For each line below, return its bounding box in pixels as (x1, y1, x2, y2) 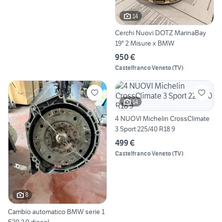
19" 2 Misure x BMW (115, 39, 174, 48)
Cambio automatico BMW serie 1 (8, 207, 105, 216)
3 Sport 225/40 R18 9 (115, 124, 175, 134)
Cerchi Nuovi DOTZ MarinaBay (115, 28, 206, 38)
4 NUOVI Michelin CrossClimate (115, 114, 210, 123)
